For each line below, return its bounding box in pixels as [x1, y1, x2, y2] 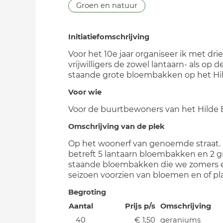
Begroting [68, 188, 106, 197]
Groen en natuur [76, 1, 137, 10]
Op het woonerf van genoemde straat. [68, 139, 221, 148]
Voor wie [68, 88, 102, 97]
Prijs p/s [125, 202, 155, 211]
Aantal [68, 202, 93, 211]
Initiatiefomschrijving [68, 32, 149, 41]
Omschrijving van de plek [68, 122, 165, 131]
